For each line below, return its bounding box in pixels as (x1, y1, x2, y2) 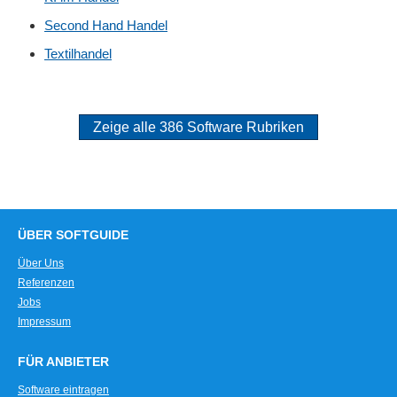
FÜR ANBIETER (18, 355, 109, 370)
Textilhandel (44, 46, 112, 62)
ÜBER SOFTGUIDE (18, 229, 128, 243)
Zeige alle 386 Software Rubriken (93, 120, 304, 136)
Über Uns (18, 257, 64, 270)
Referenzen (18, 276, 74, 290)
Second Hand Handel (44, 18, 167, 34)
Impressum (18, 315, 71, 329)
